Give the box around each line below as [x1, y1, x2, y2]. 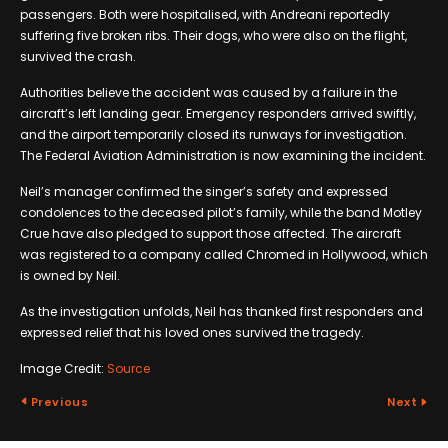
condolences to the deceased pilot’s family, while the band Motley [20, 203, 422, 221]
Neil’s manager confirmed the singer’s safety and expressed [20, 182, 388, 200]
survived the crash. [20, 47, 136, 65]
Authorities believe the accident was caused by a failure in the [20, 83, 397, 101]
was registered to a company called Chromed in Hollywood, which [20, 245, 428, 263]
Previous [28, 393, 89, 410]
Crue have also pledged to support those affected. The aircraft [20, 224, 401, 242]
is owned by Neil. [20, 266, 120, 284]
